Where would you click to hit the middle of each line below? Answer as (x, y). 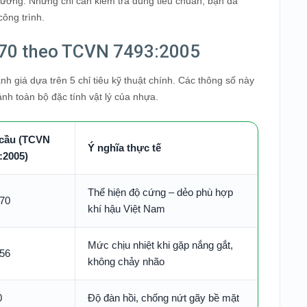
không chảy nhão (126, 261)
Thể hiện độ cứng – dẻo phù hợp (160, 192)
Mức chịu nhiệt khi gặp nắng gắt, (160, 245)
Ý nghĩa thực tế (124, 148)
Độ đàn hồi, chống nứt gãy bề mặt (163, 298)
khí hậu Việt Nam (126, 209)
